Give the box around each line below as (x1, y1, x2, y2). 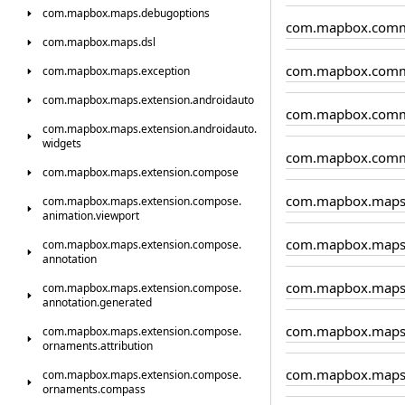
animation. (42, 208, 96, 223)
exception (141, 63, 190, 79)
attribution (100, 338, 153, 353)
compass (100, 381, 146, 397)
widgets (42, 136, 81, 151)
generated (99, 295, 152, 310)
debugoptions (141, 5, 210, 21)
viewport (96, 208, 139, 223)
